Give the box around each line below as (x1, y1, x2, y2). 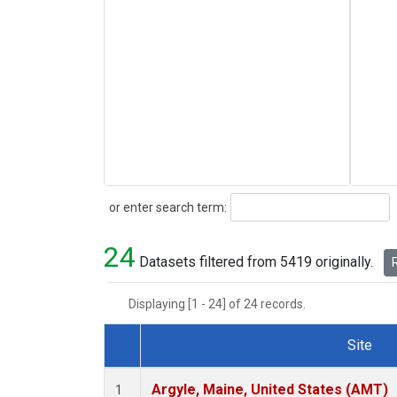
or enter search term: (104, 199, 227, 214)
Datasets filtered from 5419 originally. (136, 253, 377, 271)
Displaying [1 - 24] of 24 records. (128, 297, 316, 312)
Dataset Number (121, 357, 222, 375)
